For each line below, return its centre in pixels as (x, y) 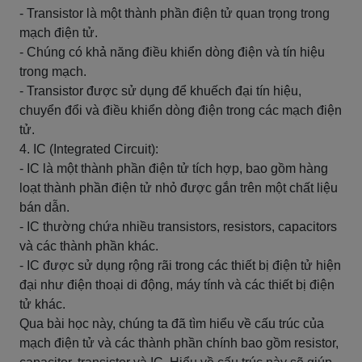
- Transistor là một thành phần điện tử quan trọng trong (175, 13)
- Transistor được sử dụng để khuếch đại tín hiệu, (160, 91)
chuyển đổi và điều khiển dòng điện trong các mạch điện (181, 110)
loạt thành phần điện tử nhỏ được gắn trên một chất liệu (179, 188)
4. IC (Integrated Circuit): (89, 149)
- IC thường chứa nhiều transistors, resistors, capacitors (178, 227)
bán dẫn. (44, 207)
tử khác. (42, 304)
